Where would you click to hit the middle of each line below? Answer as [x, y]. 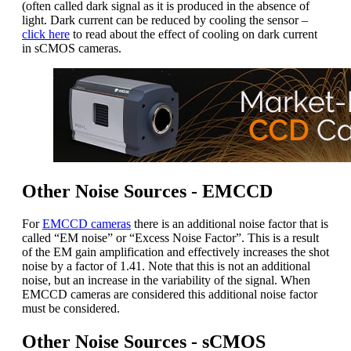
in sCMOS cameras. [72, 48]
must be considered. [71, 309]
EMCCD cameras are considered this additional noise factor [170, 295]
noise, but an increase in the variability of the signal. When [166, 280]
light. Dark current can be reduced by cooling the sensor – [165, 20]
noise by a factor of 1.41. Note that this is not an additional [166, 266]
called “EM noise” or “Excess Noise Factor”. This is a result [170, 238]
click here [46, 34]
